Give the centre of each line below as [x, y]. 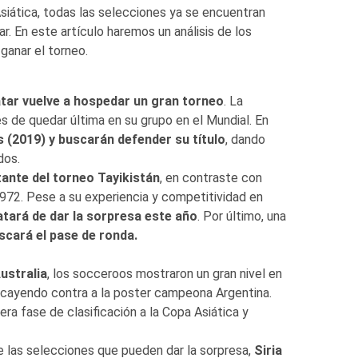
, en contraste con [211, 177]
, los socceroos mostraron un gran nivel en [164, 273]
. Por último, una [241, 216]
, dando [245, 139]
